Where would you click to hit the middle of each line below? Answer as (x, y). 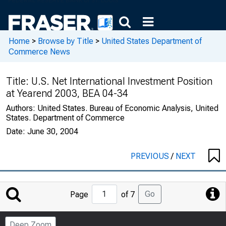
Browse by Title (66, 41)
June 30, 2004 (53, 131)
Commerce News (39, 51)
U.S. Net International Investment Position (122, 81)
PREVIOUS (151, 156)
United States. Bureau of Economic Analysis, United (128, 108)
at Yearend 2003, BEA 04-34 (67, 93)
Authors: (22, 108)
